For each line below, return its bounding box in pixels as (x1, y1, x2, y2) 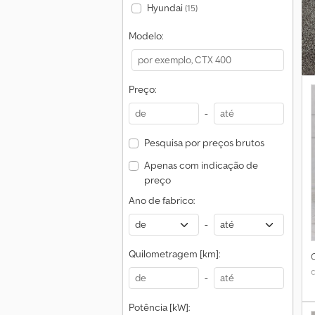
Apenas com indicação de (143, 159, 258, 172)
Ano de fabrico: (129, 194, 195, 207)
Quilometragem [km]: (129, 247, 220, 260)
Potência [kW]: (129, 301, 190, 314)
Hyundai (146, 1, 185, 14)
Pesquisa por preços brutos (143, 136, 264, 149)
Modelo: (129, 30, 163, 42)
